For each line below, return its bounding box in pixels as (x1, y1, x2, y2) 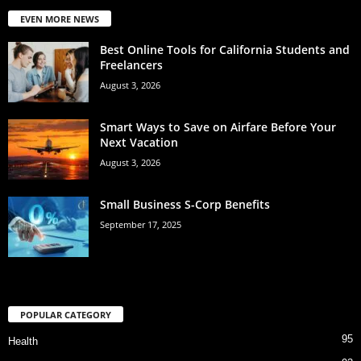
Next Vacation (100, 135, 178, 151)
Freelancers (100, 57, 163, 73)
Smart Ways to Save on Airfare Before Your (100, 119, 336, 135)
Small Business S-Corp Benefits (100, 197, 273, 213)
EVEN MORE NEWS (20, 13, 99, 26)
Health (8, 335, 38, 348)
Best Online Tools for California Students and (100, 42, 350, 58)
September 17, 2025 (100, 218, 181, 231)
